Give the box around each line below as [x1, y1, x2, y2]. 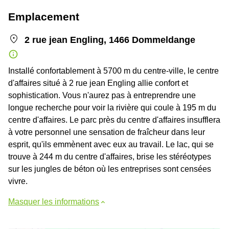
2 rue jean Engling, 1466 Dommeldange [25, 35, 195, 45]
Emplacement [8, 11, 79, 22]
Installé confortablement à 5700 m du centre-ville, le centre [8, 66, 219, 75]
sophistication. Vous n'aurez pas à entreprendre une [8, 91, 196, 100]
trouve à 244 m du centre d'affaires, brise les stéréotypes [8, 152, 211, 161]
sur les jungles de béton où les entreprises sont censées [8, 165, 211, 173]
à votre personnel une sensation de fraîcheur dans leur [8, 128, 205, 136]
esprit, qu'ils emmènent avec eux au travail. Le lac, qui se [8, 140, 214, 149]
